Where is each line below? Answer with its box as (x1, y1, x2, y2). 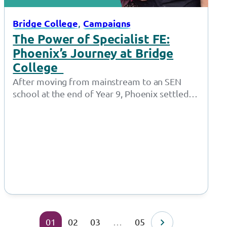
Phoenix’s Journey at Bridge (13, 45, 174, 61)
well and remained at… (13, 100, 107, 111)
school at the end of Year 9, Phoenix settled (13, 88, 189, 99)
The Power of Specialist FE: (13, 30, 170, 47)
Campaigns (83, 17, 131, 29)
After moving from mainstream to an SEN (13, 75, 182, 87)
